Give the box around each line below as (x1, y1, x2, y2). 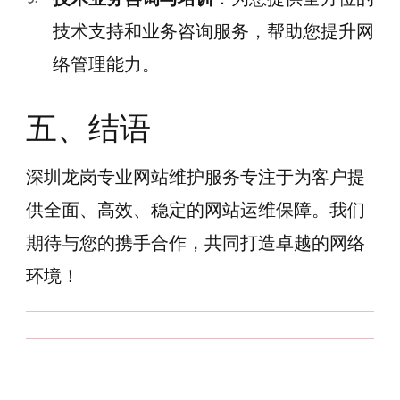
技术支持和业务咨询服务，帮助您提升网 (53, 19, 374, 43)
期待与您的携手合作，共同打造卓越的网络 (26, 231, 365, 255)
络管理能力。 (53, 52, 160, 76)
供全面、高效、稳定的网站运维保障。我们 (26, 198, 365, 222)
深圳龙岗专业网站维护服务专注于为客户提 (26, 165, 365, 189)
